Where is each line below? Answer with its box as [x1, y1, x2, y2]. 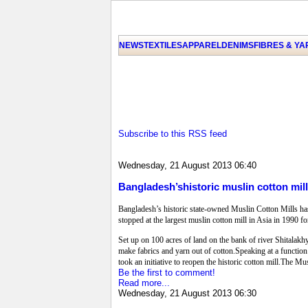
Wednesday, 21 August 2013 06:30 [118, 287, 256, 298]
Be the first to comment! [118, 267, 215, 278]
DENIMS [221, 41, 254, 50]
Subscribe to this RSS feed [118, 129, 227, 139]
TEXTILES [144, 41, 182, 50]
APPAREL [182, 41, 221, 50]
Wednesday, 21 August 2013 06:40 [118, 160, 256, 171]
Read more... [118, 277, 170, 288]
